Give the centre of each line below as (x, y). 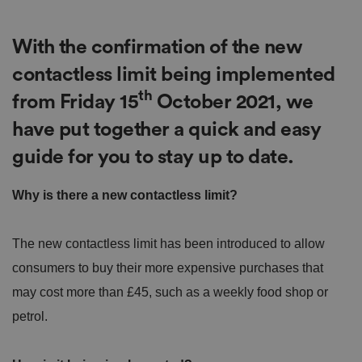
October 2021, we (233, 102)
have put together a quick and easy (166, 129)
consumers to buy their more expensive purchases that (168, 267)
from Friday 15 (75, 102)
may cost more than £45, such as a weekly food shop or (170, 292)
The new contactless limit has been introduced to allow (168, 243)
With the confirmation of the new (157, 47)
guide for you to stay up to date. (153, 157)
